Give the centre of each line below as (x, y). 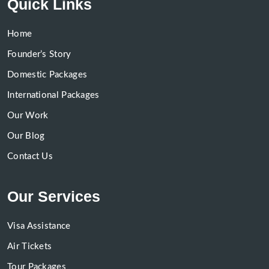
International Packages (53, 95)
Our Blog (26, 136)
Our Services (54, 197)
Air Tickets (30, 247)
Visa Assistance (39, 226)
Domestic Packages (47, 75)
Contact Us (30, 157)
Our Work (28, 116)
